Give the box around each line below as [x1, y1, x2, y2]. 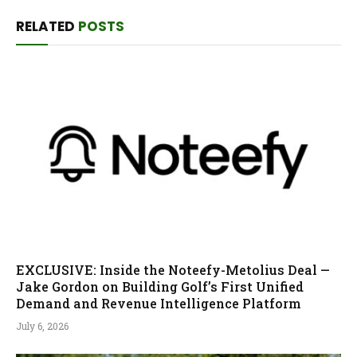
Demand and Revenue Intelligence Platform [16, 295, 301, 312]
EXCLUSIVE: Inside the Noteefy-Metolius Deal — [16, 261, 330, 279]
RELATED [16, 16, 78, 36]
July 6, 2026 [16, 320, 69, 333]
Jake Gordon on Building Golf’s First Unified [16, 278, 304, 296]
